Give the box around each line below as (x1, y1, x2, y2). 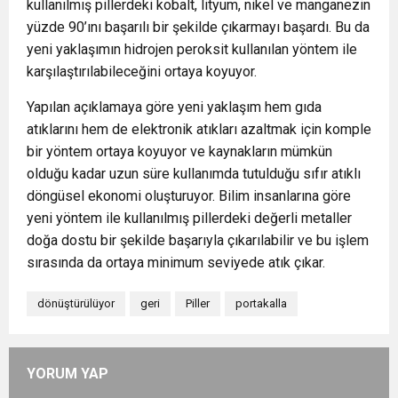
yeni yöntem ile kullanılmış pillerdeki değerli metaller (27, 210, 352, 227)
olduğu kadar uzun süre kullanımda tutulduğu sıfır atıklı (27, 165, 361, 183)
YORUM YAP (27, 365, 108, 383)
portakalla (235, 297, 287, 311)
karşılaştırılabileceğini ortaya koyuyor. (27, 63, 257, 81)
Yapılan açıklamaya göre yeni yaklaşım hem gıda (27, 99, 322, 116)
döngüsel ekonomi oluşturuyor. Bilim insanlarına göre (27, 187, 351, 205)
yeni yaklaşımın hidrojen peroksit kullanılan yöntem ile (27, 41, 357, 59)
